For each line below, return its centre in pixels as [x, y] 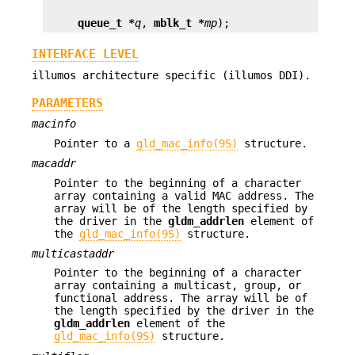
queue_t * [106, 23]
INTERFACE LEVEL [85, 54]
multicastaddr [73, 253]
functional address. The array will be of [181, 298]
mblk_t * [179, 23]
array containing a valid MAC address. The [184, 195]
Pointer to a [95, 143]
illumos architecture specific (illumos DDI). [171, 75]
